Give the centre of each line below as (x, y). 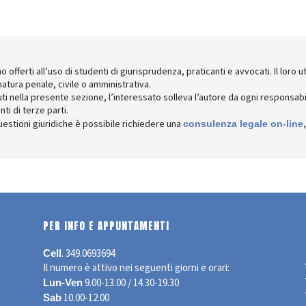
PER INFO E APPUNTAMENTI (107, 226)
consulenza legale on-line (243, 124)
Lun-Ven (63, 282)
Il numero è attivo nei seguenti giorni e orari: (137, 268)
